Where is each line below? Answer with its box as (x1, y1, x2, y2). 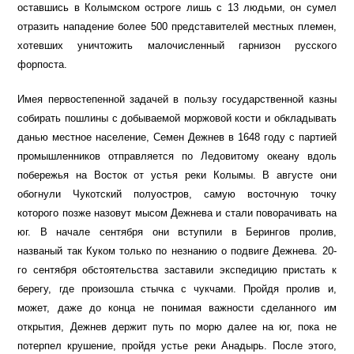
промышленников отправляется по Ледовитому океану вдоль (17, 150, 337, 163)
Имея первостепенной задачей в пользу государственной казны (17, 93, 337, 106)
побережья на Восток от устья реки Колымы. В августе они (17, 169, 337, 182)
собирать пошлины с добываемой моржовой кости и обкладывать (17, 112, 337, 125)
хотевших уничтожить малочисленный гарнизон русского (17, 40, 337, 52)
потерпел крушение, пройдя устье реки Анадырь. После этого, (17, 340, 337, 352)
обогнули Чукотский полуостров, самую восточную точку (17, 188, 337, 201)
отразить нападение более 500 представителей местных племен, (17, 21, 337, 33)
